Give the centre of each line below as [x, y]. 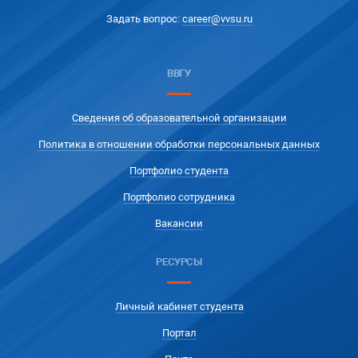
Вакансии [179, 224]
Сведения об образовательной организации [179, 118]
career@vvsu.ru [217, 19]
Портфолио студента [179, 171]
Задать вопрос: [144, 19]
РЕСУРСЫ [179, 262]
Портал [179, 333]
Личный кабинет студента [179, 307]
